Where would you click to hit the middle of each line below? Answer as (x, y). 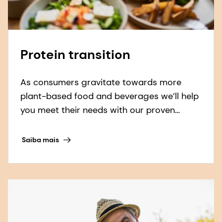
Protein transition (75, 54)
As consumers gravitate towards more (101, 82)
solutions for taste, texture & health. (95, 124)
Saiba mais (40, 140)
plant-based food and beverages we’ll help (110, 96)
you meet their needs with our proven (98, 110)
